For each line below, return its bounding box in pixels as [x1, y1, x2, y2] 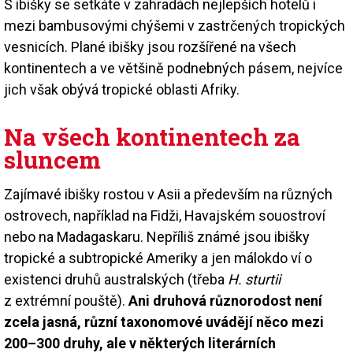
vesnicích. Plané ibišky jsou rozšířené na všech [4, 38, 296, 55]
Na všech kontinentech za [4, 121, 300, 152]
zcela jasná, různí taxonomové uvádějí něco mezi [4, 313, 324, 330]
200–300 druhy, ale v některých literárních [4, 334, 276, 351]
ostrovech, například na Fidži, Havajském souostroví [4, 206, 325, 224]
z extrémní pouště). [4, 292, 128, 309]
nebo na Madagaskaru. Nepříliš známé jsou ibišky [4, 228, 310, 245]
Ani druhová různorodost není [128, 292, 322, 309]
